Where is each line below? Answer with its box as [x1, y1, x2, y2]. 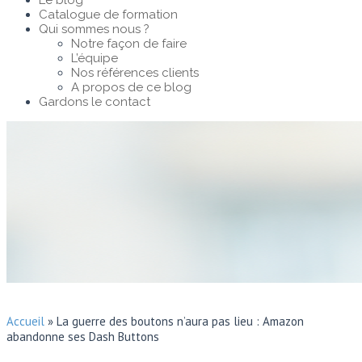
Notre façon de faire [71, 36, 187, 51]
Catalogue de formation [39, 7, 178, 22]
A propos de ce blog [71, 80, 192, 95]
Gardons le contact [39, 95, 150, 109]
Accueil [6, 314, 44, 329]
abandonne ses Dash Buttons [6, 329, 159, 344]
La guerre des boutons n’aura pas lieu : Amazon [57, 314, 304, 329]
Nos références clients [71, 65, 199, 80]
